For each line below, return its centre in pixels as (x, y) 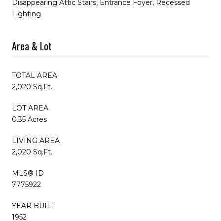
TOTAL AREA (35, 75)
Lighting (26, 14)
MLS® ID (28, 173)
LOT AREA (30, 108)
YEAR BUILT (33, 205)
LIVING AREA (36, 140)
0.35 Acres (29, 119)
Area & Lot (32, 46)
